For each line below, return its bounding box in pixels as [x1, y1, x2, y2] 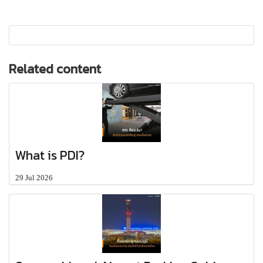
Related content [9, 59, 101, 79]
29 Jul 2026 [15, 173, 53, 182]
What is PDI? [15, 145, 85, 165]
